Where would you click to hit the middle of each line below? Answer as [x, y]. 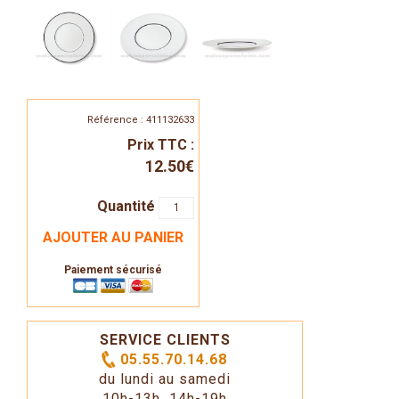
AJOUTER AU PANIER [113, 237]
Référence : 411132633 [141, 119]
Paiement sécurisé [113, 269]
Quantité [128, 207]
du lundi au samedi [165, 379]
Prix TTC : [161, 144]
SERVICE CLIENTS [165, 340]
